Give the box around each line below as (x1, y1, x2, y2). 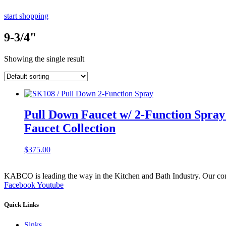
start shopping (4, 11, 48, 20)
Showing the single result (4, 54, 84, 63)
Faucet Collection (24, 122, 116, 135)
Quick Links (4, 201, 39, 209)
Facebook (4, 181, 35, 190)
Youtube (37, 181, 64, 190)
